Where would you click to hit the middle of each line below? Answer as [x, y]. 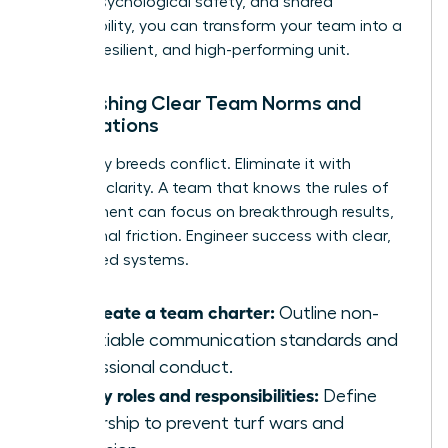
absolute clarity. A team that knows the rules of [213, 187]
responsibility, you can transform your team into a [219, 25]
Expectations [98, 124]
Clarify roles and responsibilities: [188, 393]
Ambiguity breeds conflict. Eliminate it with [194, 163]
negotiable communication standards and [227, 339]
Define [348, 395]
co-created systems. [113, 259]
